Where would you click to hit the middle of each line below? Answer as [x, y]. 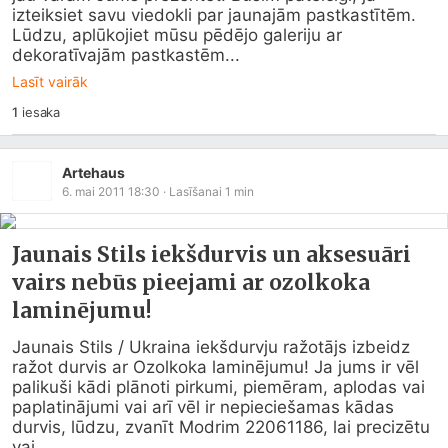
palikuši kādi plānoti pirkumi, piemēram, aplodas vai [218, 387]
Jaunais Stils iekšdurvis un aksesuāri [211, 254]
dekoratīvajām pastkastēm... [126, 55]
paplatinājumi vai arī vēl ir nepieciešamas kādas [203, 407]
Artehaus [93, 172]
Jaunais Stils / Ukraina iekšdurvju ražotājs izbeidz [211, 347]
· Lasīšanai [192, 191]
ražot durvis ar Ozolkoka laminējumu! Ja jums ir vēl [215, 367]
